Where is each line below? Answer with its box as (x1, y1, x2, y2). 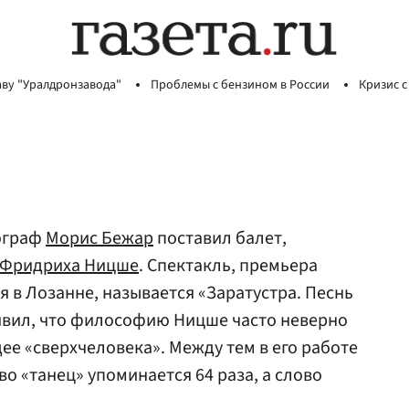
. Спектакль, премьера (139, 253, 318, 278)
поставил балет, (153, 225, 287, 251)
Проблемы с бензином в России (151, 76, 330, 94)
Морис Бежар (46, 225, 153, 251)
